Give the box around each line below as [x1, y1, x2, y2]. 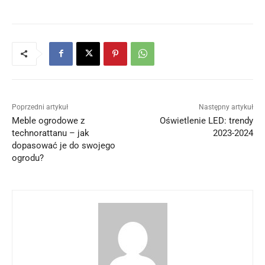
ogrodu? [12, 152, 44, 163]
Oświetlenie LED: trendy [159, 115, 253, 126]
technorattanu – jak [12, 127, 89, 138]
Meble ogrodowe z [12, 115, 85, 126]
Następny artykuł [198, 102, 253, 111]
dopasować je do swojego [12, 140, 115, 151]
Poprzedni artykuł [12, 102, 68, 111]
